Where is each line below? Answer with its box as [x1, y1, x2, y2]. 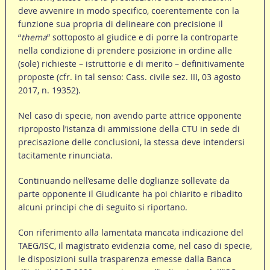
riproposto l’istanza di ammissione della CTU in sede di [17, 123, 240, 135]
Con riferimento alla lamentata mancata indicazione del [17, 227, 243, 239]
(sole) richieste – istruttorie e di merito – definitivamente [17, 58, 245, 70]
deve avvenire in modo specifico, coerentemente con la [17, 5, 239, 17]
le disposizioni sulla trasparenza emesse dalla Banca [17, 253, 231, 265]
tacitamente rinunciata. [17, 149, 113, 162]
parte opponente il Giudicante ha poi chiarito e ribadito [17, 188, 242, 200]
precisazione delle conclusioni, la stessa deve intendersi [17, 136, 245, 148]
